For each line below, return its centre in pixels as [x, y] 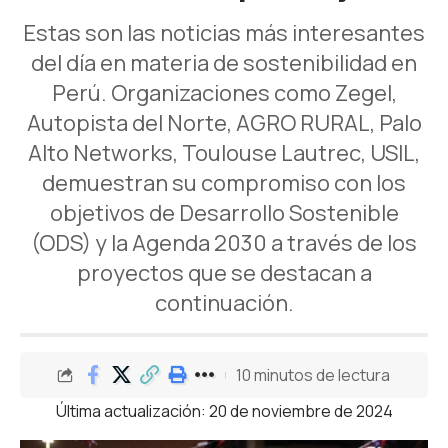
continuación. [224, 303]
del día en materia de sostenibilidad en [224, 63]
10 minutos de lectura [313, 374]
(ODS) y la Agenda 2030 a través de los [224, 243]
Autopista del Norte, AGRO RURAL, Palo [224, 123]
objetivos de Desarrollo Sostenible [224, 213]
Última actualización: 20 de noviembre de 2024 [224, 411]
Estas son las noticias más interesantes [224, 33]
